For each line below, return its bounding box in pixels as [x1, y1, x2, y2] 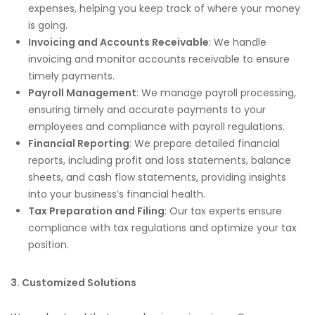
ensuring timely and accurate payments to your [28, 102, 266, 117]
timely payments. [28, 68, 115, 83]
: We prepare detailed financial [129, 136, 280, 150]
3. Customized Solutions [11, 275, 136, 290]
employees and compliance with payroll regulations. [28, 119, 285, 134]
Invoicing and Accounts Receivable [28, 34, 209, 49]
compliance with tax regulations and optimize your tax [28, 220, 297, 235]
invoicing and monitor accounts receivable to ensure [28, 51, 290, 66]
